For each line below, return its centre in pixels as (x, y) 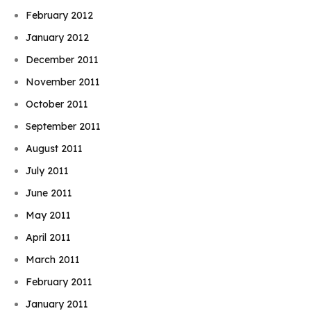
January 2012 (58, 38)
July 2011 (48, 171)
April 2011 (49, 238)
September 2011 (64, 127)
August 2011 (54, 149)
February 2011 (59, 282)
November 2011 (63, 82)
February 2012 (60, 16)
